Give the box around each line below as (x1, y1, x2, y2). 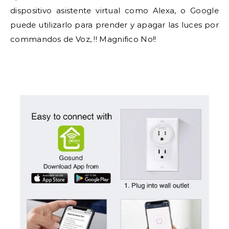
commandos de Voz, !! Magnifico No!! (10, 34, 156, 44)
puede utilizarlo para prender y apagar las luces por (10, 19, 219, 30)
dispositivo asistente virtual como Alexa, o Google (10, 5, 219, 15)
